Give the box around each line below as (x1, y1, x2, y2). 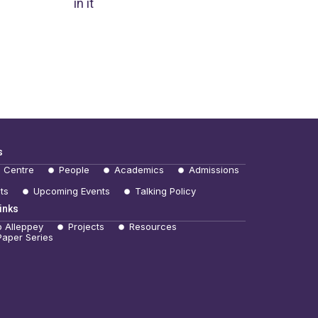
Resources (128, 221, 177, 233)
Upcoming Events (33, 185, 110, 197)
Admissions (188, 164, 239, 176)
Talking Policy (134, 185, 196, 197)
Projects (67, 221, 104, 233)
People (58, 164, 89, 176)
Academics (114, 164, 164, 176)
